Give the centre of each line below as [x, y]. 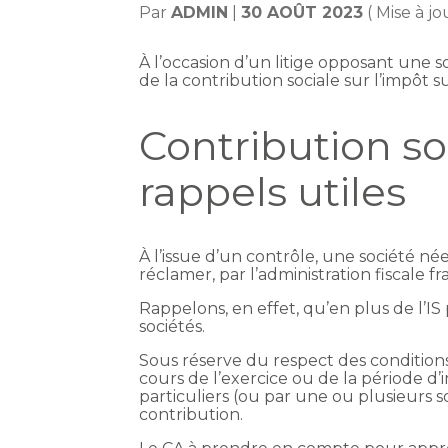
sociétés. [172, 327]
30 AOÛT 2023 [302, 13]
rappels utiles [273, 192]
